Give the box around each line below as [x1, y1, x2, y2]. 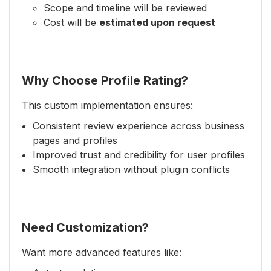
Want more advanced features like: [22, 246, 181, 258]
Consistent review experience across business [33, 120, 244, 132]
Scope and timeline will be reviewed [44, 2, 207, 14]
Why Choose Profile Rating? [22, 73, 188, 88]
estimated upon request [99, 16, 215, 28]
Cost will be [44, 16, 99, 28]
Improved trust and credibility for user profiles [33, 149, 245, 161]
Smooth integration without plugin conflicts [33, 163, 230, 175]
